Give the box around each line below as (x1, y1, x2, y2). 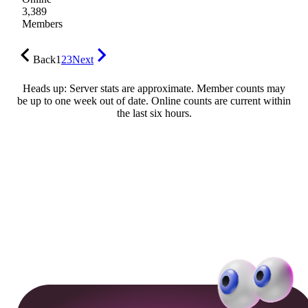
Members (22, 18, 63, 30)
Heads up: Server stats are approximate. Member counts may (23, 82, 285, 95)
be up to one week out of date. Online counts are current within (17, 95, 291, 107)
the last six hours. (116, 107, 192, 120)
